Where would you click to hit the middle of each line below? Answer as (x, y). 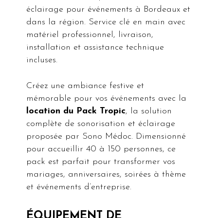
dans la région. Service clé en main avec (106, 22)
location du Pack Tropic (76, 111)
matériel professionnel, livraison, (90, 35)
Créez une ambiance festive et (85, 86)
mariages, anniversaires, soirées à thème (106, 175)
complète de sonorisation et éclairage (101, 124)
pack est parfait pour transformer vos (101, 162)
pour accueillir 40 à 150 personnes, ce (101, 149)
